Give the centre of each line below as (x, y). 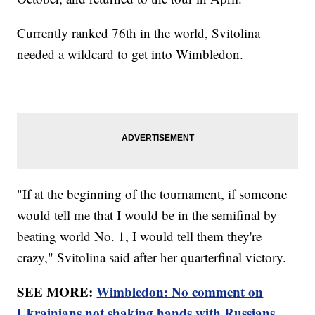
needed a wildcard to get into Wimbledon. (133, 54)
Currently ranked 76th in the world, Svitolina (139, 33)
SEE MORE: (57, 292)
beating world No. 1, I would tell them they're (140, 236)
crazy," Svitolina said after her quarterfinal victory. (154, 257)
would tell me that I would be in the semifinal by (147, 215)
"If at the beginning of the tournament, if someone (152, 194)
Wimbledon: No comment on (180, 292)
